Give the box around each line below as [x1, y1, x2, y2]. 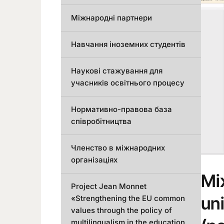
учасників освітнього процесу [71, 78, 184, 87]
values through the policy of [71, 205, 172, 215]
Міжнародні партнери [71, 13, 152, 22]
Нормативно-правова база [71, 104, 172, 114]
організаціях [71, 155, 117, 164]
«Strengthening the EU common [71, 193, 185, 203]
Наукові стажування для [71, 66, 162, 75]
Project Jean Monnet [71, 181, 146, 191]
